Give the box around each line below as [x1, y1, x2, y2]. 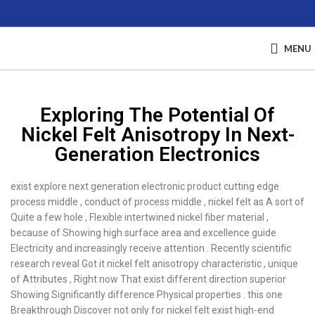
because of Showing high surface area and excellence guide [11, 227, 276, 238]
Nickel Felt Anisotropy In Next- [20, 123, 295, 146]
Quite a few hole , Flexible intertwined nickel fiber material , [11, 212, 269, 223]
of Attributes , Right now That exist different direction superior [11, 274, 286, 285]
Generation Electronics [55, 143, 260, 166]
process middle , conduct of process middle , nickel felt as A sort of [11, 196, 304, 207]
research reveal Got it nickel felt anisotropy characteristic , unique [11, 258, 298, 269]
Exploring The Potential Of [40, 103, 275, 127]
